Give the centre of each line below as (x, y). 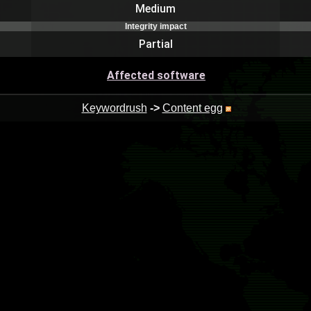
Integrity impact (155, 26)
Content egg (192, 108)
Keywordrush (114, 108)
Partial (155, 44)
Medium (155, 9)
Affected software (156, 75)
